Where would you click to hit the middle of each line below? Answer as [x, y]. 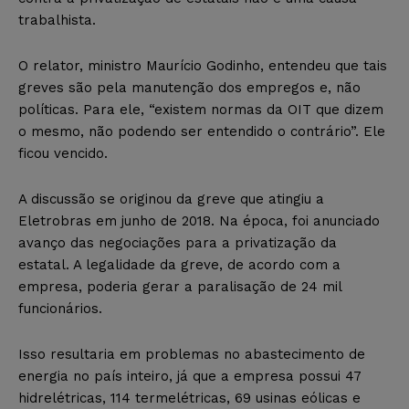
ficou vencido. [63, 153]
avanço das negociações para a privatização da [178, 242]
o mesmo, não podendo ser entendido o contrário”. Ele [202, 131]
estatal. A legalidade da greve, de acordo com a [179, 264]
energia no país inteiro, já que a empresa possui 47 [190, 376]
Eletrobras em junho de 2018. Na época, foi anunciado [199, 220]
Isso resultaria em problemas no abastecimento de [192, 354]
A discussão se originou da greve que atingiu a [171, 199]
